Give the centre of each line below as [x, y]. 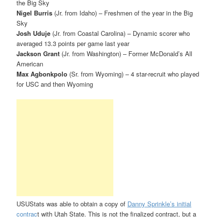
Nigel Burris [35, 13]
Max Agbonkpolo [42, 74]
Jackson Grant [38, 54]
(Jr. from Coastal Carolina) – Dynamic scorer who [120, 33]
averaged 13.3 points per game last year [73, 44]
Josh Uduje [34, 33]
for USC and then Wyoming [55, 84]
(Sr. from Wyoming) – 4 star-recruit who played [133, 74]
